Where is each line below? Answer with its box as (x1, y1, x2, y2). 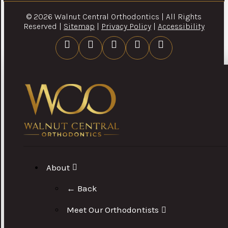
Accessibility (157, 21, 205, 31)
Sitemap (63, 21, 95, 31)
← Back (67, 183, 98, 194)
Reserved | (23, 21, 64, 31)
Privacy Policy (101, 21, 151, 31)
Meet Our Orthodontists (67, 205, 159, 215)
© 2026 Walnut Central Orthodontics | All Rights (26, 11, 202, 21)
